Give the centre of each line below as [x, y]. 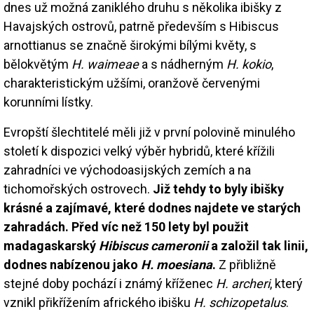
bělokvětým [37, 64]
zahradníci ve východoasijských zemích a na [127, 170]
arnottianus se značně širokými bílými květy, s [130, 45]
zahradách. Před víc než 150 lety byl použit [126, 226]
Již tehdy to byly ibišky [218, 189]
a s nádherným [183, 64]
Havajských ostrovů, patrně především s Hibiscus [141, 26]
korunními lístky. [48, 102]
